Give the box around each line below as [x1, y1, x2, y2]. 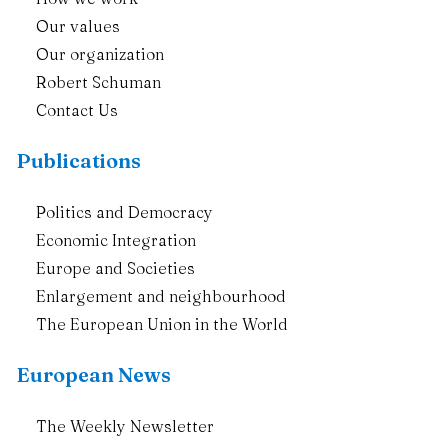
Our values [36, 15, 120, 36]
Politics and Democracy [36, 201, 213, 222]
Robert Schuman [36, 71, 161, 92]
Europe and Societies [36, 257, 195, 278]
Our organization [36, 43, 164, 64]
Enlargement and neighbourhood [36, 285, 286, 306]
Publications [16, 147, 141, 173]
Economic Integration [36, 229, 196, 250]
